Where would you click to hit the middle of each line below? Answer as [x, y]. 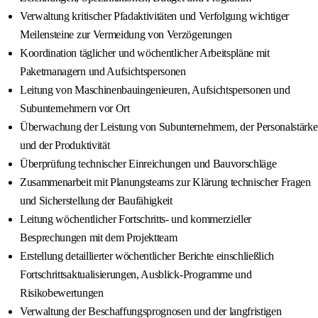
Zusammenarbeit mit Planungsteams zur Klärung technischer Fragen [165, 182]
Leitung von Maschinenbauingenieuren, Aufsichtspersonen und [155, 90]
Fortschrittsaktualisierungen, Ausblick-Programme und [136, 275]
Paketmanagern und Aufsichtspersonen [103, 72]
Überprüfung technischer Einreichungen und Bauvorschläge [148, 164]
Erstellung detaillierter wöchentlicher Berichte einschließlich [147, 256]
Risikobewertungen [62, 293]
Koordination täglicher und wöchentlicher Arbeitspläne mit [145, 53]
